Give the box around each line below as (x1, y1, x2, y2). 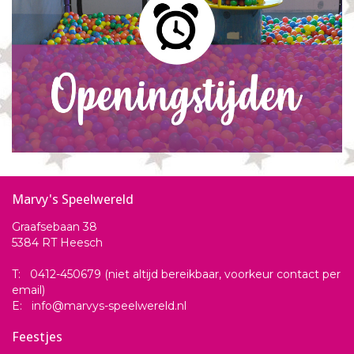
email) (12, 283, 45, 298)
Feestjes (12, 329, 62, 345)
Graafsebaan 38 (12, 220, 97, 235)
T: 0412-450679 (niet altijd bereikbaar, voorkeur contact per (12, 267, 341, 282)
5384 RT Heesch (12, 235, 103, 250)
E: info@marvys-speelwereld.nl (12, 299, 186, 314)
